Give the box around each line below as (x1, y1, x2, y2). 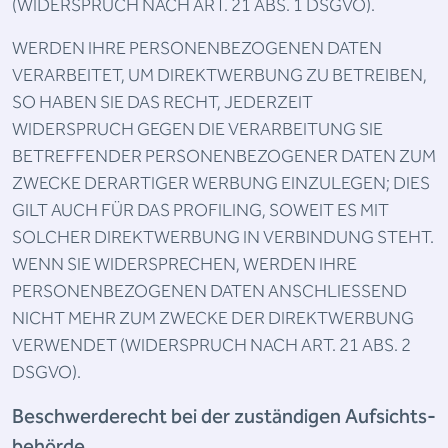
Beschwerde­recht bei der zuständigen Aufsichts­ (12, 401, 436, 433)
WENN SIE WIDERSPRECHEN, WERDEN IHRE (12, 250, 357, 279)
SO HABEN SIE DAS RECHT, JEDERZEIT (12, 88, 313, 117)
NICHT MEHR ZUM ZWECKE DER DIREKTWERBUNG (12, 304, 414, 333)
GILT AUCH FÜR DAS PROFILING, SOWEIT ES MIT (12, 196, 389, 225)
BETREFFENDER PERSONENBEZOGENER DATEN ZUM (12, 142, 436, 171)
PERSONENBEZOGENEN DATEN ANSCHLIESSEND (12, 277, 407, 306)
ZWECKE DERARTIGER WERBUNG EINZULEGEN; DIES (12, 169, 430, 198)
